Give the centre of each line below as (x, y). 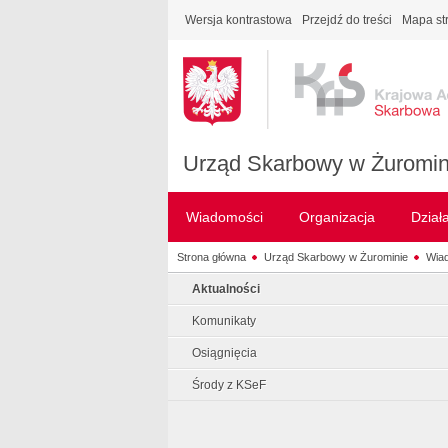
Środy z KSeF (229, 385)
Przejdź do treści (347, 20)
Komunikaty (224, 321)
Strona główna (211, 256)
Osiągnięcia (224, 353)
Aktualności (226, 289)
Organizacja (337, 217)
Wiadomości (224, 217)
